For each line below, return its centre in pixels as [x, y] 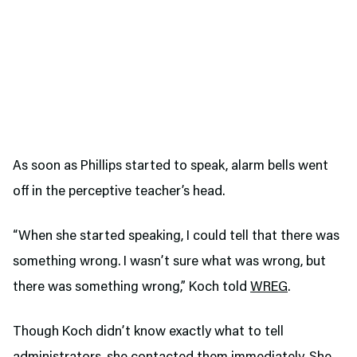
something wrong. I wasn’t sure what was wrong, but [169, 262]
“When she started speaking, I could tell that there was [176, 237]
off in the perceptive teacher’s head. [119, 192]
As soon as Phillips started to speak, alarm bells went [171, 167]
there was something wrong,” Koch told [131, 288]
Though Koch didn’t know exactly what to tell [148, 332]
